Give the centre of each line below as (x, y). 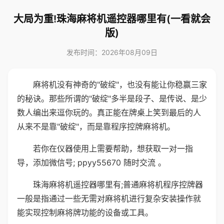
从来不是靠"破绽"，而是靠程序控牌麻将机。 (96, 126)
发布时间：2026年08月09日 (112, 52)
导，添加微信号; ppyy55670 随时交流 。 (91, 162)
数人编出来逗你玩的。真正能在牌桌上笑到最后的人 (109, 112)
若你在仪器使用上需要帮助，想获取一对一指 (113, 148)
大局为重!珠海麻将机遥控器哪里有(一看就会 (112, 19)
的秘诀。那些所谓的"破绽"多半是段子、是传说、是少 (112, 98)
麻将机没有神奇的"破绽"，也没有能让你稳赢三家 (120, 84)
